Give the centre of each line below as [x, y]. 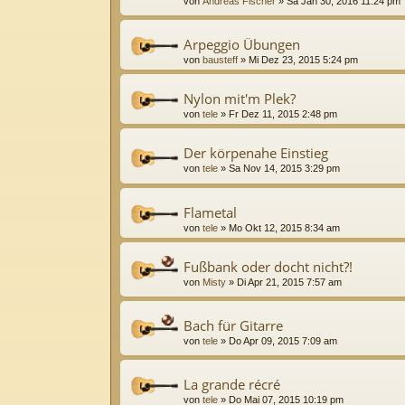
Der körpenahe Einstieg [256, 153]
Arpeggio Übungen [242, 45]
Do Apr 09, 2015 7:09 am [283, 340]
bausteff [220, 60]
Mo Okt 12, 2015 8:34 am [284, 227]
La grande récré [232, 385]
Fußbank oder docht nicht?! [268, 266]
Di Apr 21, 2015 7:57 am [289, 282]
